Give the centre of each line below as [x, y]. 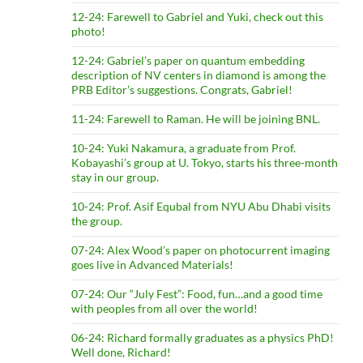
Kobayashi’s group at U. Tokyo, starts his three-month [204, 163]
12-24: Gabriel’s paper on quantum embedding [188, 61]
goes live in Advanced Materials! [152, 265]
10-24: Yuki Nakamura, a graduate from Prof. [183, 148]
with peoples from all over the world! [164, 309]
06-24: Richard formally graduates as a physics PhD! [202, 338]
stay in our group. [115, 177]
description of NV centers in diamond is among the [198, 75]
